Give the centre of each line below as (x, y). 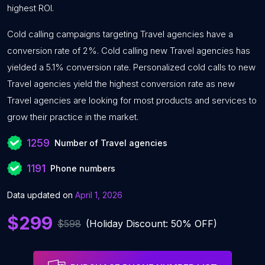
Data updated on (40, 195)
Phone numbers (83, 168)
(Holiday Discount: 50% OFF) (151, 223)
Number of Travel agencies (111, 143)
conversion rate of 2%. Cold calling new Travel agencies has (129, 51)
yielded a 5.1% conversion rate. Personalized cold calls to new (131, 67)
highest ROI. (30, 8)
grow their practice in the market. (73, 117)
